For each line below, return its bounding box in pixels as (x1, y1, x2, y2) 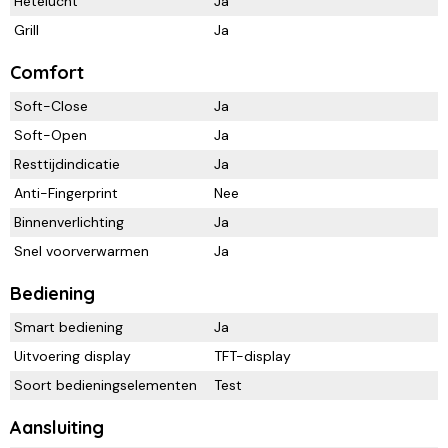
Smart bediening (14, 317, 123, 336)
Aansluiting (10, 415, 104, 439)
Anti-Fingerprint (14, 183, 118, 202)
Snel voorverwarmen (14, 241, 149, 260)
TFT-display (214, 346, 291, 365)
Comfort (10, 60, 84, 84)
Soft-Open (14, 125, 87, 144)
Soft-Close (14, 96, 88, 115)
